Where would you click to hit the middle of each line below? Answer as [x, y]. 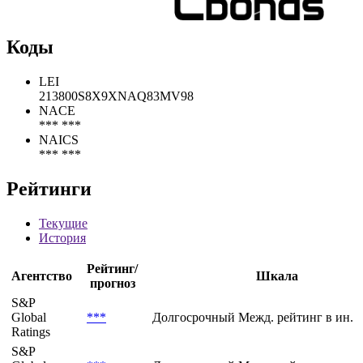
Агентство [42, 276]
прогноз [112, 284]
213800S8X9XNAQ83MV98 [116, 96]
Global [29, 318]
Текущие [63, 224]
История [62, 238]
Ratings [31, 332]
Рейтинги [49, 189]
